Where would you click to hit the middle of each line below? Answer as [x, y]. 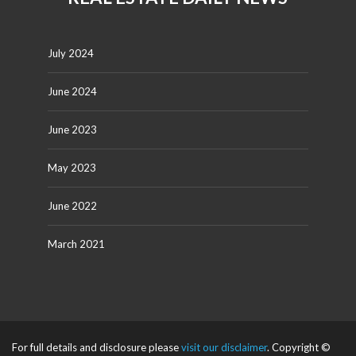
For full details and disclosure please [97, 347]
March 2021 [76, 244]
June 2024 [72, 91]
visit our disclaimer [224, 347]
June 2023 [72, 130]
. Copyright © [299, 347]
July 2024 [70, 53]
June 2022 [72, 206]
